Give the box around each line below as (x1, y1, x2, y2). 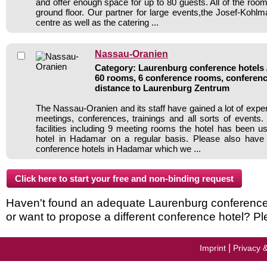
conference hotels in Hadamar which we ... (36, 143, 201, 154)
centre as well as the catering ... (36, 17, 159, 27)
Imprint (200, 243, 226, 253)
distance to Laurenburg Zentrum (95, 82, 229, 93)
